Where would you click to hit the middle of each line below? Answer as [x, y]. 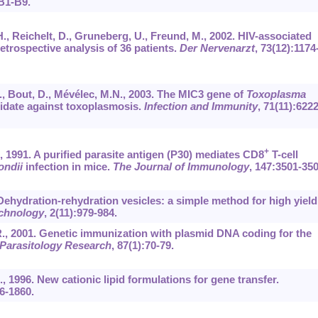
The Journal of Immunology [181, 167]
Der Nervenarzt [217, 48]
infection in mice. [67, 167]
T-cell [283, 155]
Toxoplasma [276, 94]
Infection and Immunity [201, 106]
